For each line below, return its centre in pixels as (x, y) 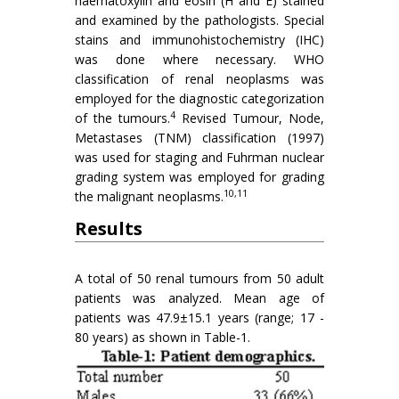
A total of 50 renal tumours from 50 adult (199, 278)
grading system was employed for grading (199, 177)
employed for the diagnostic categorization (199, 98)
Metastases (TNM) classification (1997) (199, 138)
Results (109, 228)
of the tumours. (122, 118)
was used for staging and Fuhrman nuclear (199, 157)
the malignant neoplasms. (149, 196)
